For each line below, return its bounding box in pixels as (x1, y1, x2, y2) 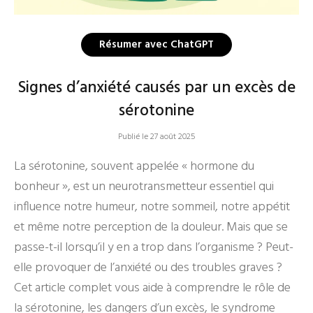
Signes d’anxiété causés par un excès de (17, 75, 296, 101)
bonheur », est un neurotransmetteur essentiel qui (14, 177, 274, 197)
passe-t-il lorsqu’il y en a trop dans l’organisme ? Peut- (14, 238, 293, 258)
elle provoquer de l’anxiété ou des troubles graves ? (14, 258, 282, 278)
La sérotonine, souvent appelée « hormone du (14, 156, 254, 177)
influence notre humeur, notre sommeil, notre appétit (14, 197, 290, 217)
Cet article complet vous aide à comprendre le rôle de (14, 278, 291, 298)
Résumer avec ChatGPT (99, 37, 214, 54)
